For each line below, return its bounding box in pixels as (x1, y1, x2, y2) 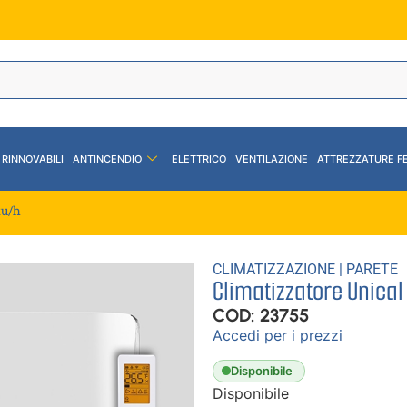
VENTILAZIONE (235, 153, 308, 165)
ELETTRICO (172, 153, 226, 165)
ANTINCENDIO (73, 153, 142, 165)
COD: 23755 (213, 303, 309, 326)
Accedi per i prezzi (213, 325, 342, 344)
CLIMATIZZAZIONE (213, 260, 335, 278)
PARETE (346, 260, 398, 278)
